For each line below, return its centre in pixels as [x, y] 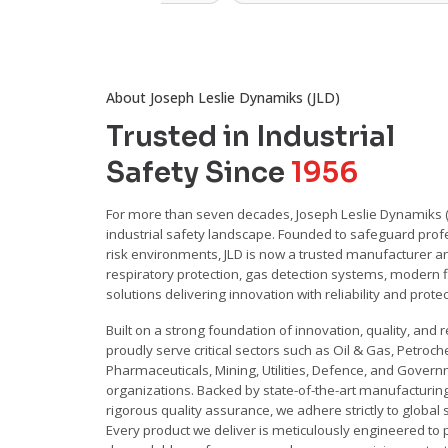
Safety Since [199, 172]
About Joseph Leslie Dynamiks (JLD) [223, 97]
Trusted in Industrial [251, 136]
